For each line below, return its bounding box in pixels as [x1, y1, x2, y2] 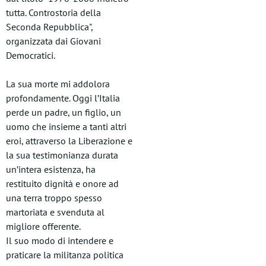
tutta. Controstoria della [6, 7, 101, 18]
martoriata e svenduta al [6, 206, 104, 218]
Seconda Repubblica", [6, 21, 93, 33]
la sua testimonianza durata [6, 149, 118, 161]
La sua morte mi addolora [6, 78, 110, 90]
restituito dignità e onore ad [6, 178, 119, 189]
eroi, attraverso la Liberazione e [6, 135, 132, 147]
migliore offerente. [6, 220, 81, 232]
